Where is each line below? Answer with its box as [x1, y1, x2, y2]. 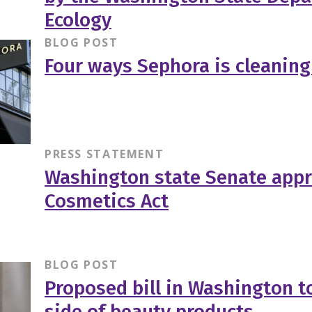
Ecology [44, 8, 111, 32]
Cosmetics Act [44, 189, 169, 212]
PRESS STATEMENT [44, 146, 164, 162]
